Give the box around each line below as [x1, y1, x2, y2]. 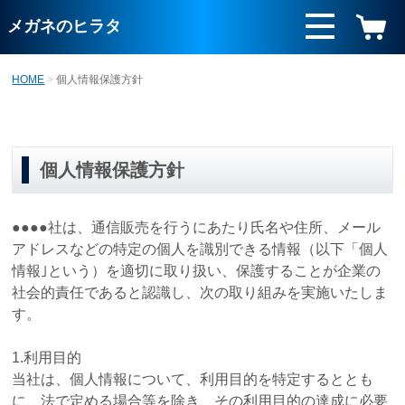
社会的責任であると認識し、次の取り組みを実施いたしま [12, 284, 389, 300]
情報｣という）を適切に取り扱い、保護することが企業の [12, 262, 381, 278]
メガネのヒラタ [7, 17, 121, 35]
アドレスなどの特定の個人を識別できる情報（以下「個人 [12, 240, 389, 257]
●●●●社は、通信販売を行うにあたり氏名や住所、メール [12, 219, 381, 235]
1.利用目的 [12, 349, 82, 365]
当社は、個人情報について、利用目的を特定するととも [12, 371, 374, 387]
